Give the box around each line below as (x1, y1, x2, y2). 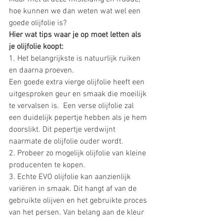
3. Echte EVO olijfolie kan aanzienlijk (9, 172, 133, 183)
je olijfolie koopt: (9, 42, 66, 52)
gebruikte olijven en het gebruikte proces (9, 196, 149, 206)
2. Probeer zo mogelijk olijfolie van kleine (9, 148, 148, 159)
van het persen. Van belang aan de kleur (9, 208, 146, 218)
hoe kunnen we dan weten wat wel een (9, 6, 143, 17)
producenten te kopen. (9, 160, 89, 171)
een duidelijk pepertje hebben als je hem (9, 113, 149, 123)
